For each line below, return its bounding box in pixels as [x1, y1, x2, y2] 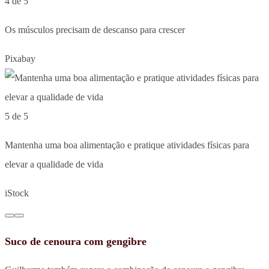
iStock [5, 187, 29, 198]
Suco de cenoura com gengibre [5, 235, 147, 247]
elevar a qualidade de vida [5, 159, 103, 169]
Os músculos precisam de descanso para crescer [5, 24, 185, 35]
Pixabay [5, 53, 35, 64]
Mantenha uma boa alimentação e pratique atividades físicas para [5, 139, 249, 150]
